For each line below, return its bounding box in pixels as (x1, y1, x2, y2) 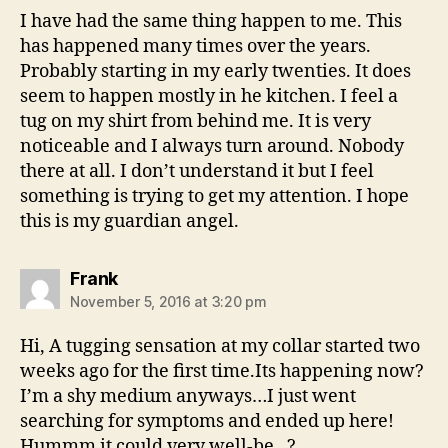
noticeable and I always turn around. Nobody (20, 134, 404, 158)
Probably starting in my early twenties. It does (20, 59, 411, 83)
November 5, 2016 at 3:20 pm (70, 292, 267, 310)
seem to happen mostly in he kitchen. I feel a (20, 84, 398, 108)
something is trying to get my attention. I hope (20, 184, 409, 208)
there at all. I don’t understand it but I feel (20, 159, 374, 183)
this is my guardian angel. (20, 209, 239, 233)
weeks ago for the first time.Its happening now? (20, 359, 424, 383)
